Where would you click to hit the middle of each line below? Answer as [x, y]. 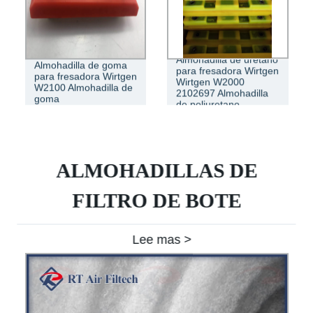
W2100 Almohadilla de [83, 88]
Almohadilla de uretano [227, 60]
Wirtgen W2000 [210, 82]
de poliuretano [208, 104]
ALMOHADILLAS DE [157, 170]
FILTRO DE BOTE [157, 201]
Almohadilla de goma [80, 65]
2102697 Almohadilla [222, 93]
